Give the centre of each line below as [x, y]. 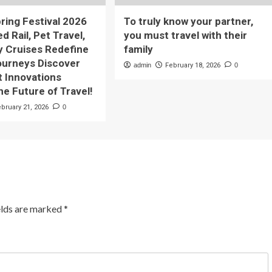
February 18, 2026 [192, 66]
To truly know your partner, [188, 22]
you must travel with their [185, 36]
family [138, 49]
